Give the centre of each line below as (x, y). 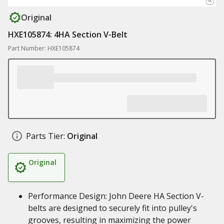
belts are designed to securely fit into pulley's (112, 208)
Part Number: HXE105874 (44, 48)
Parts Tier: (45, 136)
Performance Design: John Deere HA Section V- (116, 196)
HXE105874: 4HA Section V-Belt (68, 34)
